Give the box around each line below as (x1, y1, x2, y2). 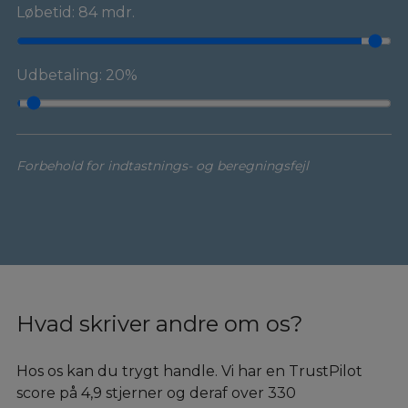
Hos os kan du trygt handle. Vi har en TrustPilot (15, 362, 362, 380)
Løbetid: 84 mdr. (15, 4, 135, 22)
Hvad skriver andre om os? (15, 310, 303, 337)
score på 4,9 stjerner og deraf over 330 (15, 383, 296, 402)
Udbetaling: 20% (15, 66, 138, 84)
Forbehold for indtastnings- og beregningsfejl (15, 157, 309, 174)
